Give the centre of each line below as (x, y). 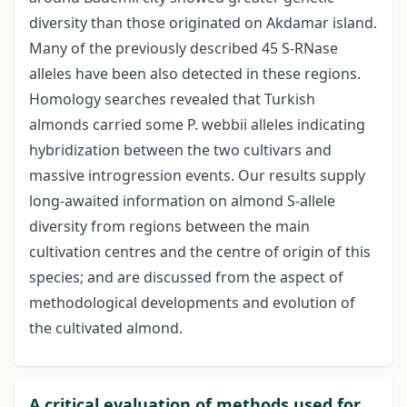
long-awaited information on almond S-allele (182, 201)
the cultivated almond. (106, 328)
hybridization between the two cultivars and (180, 150)
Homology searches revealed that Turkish (172, 99)
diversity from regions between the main (169, 227)
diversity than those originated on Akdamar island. (203, 23)
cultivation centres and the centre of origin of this (200, 252)
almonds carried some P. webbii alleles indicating (197, 125)
